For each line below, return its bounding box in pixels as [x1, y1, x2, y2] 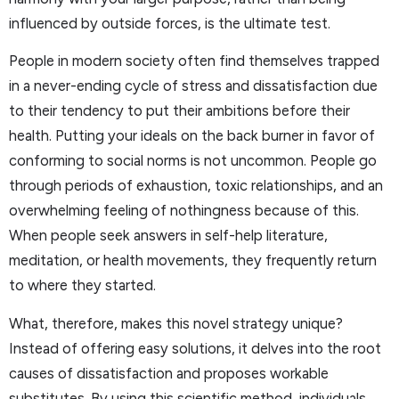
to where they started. [9, 276, 156, 295]
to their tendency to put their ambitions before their [9, 102, 350, 120]
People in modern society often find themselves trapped [9, 52, 379, 70]
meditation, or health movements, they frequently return [9, 251, 377, 270]
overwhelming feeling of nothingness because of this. [9, 201, 359, 220]
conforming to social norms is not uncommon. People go [9, 151, 377, 170]
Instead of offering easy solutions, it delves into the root [9, 338, 381, 357]
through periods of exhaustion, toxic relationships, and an [9, 176, 383, 195]
